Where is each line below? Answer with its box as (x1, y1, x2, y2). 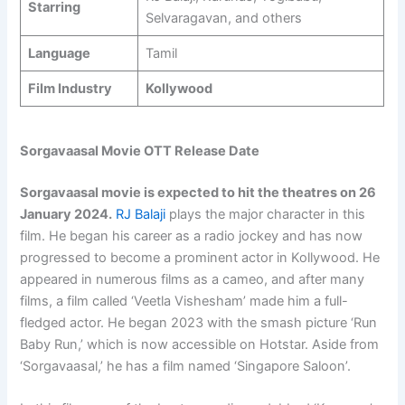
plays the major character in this (165, 205, 366, 222)
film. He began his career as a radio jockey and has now (20, 227, 363, 244)
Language (27, 45, 90, 62)
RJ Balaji (116, 205, 166, 222)
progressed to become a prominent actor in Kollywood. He (20, 249, 381, 266)
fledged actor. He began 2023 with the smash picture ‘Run (20, 314, 378, 331)
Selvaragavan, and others (145, 10, 302, 27)
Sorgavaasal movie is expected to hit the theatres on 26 (20, 184, 377, 201)
